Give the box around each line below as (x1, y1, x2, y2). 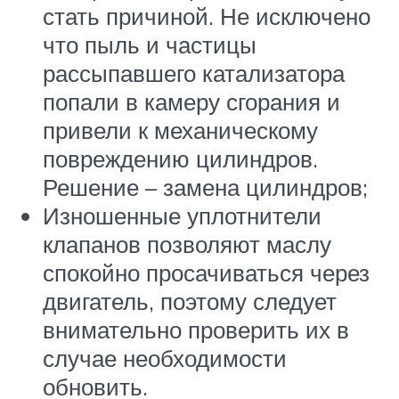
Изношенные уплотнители (43, 201, 322, 231)
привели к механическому (43, 116, 318, 145)
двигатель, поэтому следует (43, 287, 337, 316)
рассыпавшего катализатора (43, 59, 345, 88)
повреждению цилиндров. (43, 144, 318, 174)
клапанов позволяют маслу (43, 230, 331, 259)
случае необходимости (43, 344, 287, 373)
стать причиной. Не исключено (43, 2, 370, 31)
